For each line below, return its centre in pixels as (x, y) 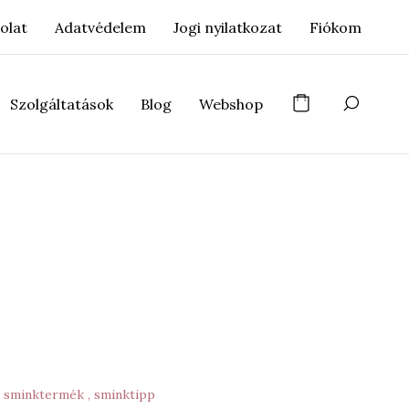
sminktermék (46, 394)
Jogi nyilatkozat (227, 27)
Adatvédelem (100, 27)
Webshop (231, 104)
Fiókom (335, 27)
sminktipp (125, 394)
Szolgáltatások (62, 104)
